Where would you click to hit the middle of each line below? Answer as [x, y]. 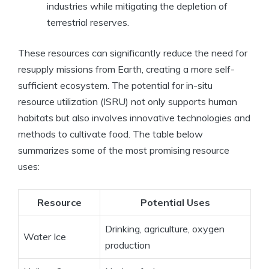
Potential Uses [175, 203]
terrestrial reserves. [88, 23]
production [128, 245]
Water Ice [45, 237]
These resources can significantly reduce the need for [133, 53]
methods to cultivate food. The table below [110, 134]
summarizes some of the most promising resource [124, 150]
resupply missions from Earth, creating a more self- [126, 69]
